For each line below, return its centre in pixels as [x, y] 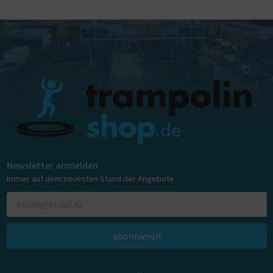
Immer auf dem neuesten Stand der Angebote [90, 179]
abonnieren [136, 236]
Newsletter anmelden [52, 165]
